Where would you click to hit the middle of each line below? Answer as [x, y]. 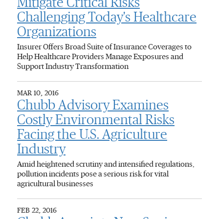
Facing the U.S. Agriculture [92, 135]
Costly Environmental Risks [96, 120]
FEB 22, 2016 [37, 211]
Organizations [57, 32]
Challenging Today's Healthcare [107, 18]
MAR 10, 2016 [38, 93]
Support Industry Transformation [73, 66]
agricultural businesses [55, 184]
